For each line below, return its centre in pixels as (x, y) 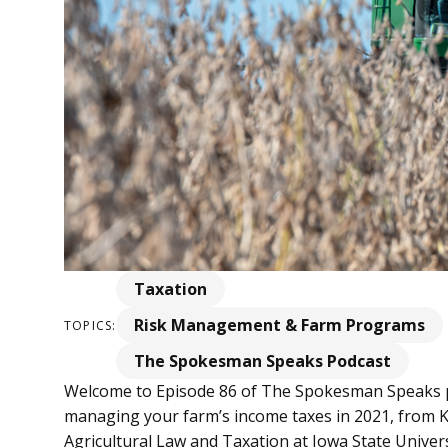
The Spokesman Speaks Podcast (263, 361)
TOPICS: (90, 325)
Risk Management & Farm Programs (280, 325)
